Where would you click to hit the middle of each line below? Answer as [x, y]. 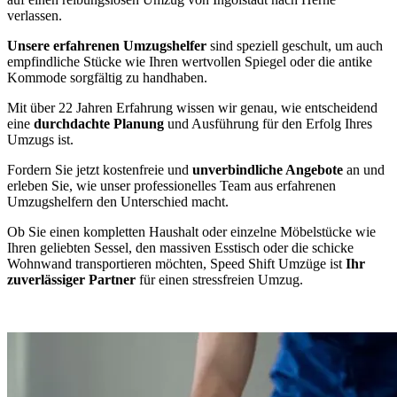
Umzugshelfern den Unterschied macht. [118, 201]
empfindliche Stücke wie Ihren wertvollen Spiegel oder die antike [190, 61]
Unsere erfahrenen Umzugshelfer [107, 45]
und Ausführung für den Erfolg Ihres [268, 123]
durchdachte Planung [99, 123]
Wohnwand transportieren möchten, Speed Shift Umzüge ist [176, 263]
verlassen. [35, 15]
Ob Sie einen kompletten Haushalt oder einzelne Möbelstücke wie [191, 231]
